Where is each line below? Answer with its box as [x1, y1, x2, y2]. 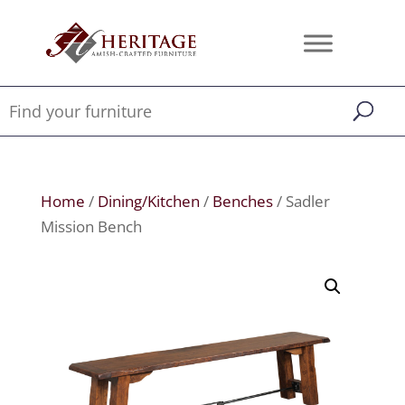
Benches [212, 191, 273, 212]
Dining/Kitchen [97, 191, 200, 212]
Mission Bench [40, 216, 142, 237]
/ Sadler [272, 191, 330, 212]
